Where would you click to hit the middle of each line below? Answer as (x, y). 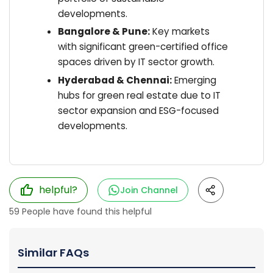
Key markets (179, 32)
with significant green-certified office (143, 47)
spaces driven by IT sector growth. (136, 62)
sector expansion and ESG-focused (138, 110)
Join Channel (149, 190)
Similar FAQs (53, 253)
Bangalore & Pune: (104, 32)
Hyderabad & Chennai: (115, 80)
